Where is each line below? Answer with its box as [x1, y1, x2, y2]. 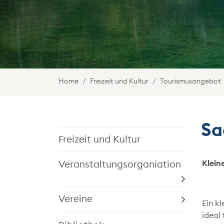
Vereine [58, 194, 92, 204]
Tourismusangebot [160, 78, 221, 85]
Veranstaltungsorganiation [58, 159, 181, 169]
